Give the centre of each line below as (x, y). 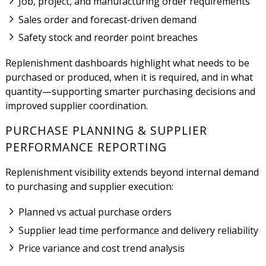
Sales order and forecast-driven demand (108, 19)
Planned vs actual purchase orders (95, 212)
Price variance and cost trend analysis (102, 248)
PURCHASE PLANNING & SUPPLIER (106, 131)
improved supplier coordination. (76, 106)
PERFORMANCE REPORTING (86, 147)
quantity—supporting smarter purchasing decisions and (130, 92)
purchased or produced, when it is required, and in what (129, 77)
